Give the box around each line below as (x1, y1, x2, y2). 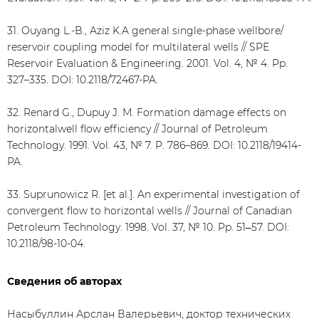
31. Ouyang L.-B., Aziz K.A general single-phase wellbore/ (7, 24, 283, 37)
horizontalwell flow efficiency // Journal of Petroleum (7, 122, 268, 135)
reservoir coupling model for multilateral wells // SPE (7, 41, 269, 53)
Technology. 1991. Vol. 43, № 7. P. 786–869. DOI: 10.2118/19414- (7, 139, 301, 152)
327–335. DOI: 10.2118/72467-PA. (7, 73, 158, 86)
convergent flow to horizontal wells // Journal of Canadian (7, 204, 292, 217)
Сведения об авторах (7, 275, 122, 288)
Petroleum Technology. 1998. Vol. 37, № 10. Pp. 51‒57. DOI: (7, 221, 289, 234)
